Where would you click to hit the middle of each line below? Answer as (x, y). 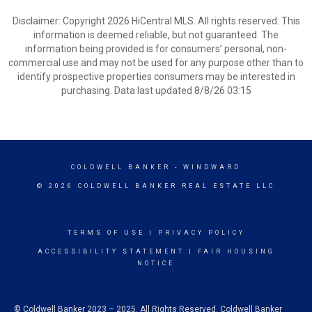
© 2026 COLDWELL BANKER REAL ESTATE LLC (156, 186)
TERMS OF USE (106, 233)
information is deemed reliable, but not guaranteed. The (156, 35)
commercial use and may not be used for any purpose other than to (156, 63)
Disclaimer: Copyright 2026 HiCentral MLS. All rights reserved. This (156, 21)
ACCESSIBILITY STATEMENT (111, 251)
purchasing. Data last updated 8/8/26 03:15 (156, 91)
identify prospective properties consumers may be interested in (156, 77)
